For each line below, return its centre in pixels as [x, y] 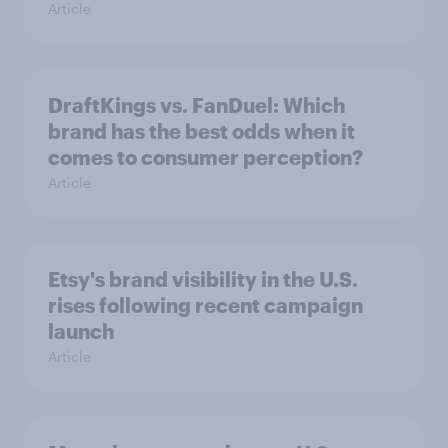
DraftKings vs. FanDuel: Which [196, 104]
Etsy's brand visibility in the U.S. [203, 278]
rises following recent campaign [205, 304]
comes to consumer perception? [205, 156]
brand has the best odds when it [201, 130]
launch [81, 330]
